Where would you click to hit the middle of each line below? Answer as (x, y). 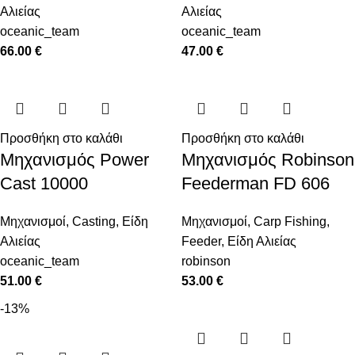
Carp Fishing (290, 222)
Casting (94, 222)
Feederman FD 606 (256, 184)
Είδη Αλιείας (262, 242)
